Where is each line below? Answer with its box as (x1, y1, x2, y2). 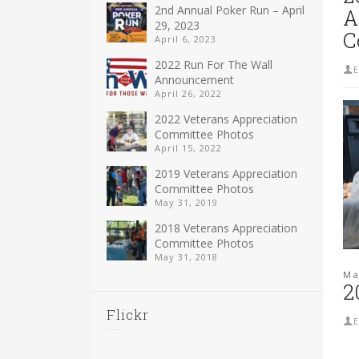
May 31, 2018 (155, 250, 219, 263)
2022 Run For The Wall (155, 56, 273, 72)
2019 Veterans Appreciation (155, 165, 298, 181)
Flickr (107, 305, 150, 324)
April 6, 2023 (155, 32, 217, 45)
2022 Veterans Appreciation (155, 111, 298, 127)
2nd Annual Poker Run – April (155, 2, 305, 18)
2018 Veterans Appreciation (155, 220, 298, 236)
